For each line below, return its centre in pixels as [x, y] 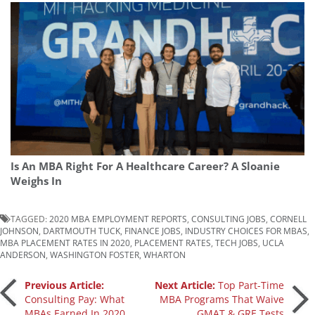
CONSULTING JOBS [229, 219]
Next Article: [187, 285]
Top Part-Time [251, 285]
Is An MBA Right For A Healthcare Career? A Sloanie [145, 167]
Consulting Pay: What [75, 300]
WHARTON [165, 255]
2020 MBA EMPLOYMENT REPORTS [118, 219]
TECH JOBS [237, 243]
